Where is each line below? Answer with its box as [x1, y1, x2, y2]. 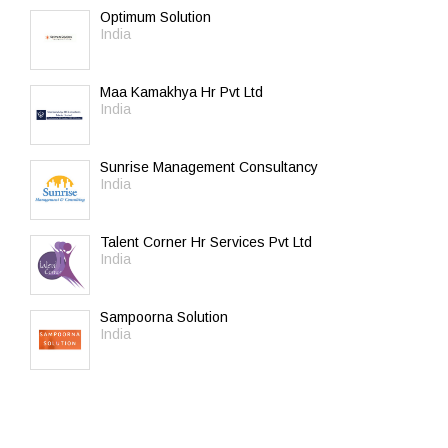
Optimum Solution [100, 9, 211, 25]
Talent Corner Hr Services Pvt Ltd [100, 234, 312, 250]
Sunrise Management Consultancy [100, 159, 318, 175]
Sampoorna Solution [100, 309, 228, 325]
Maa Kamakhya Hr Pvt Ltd [100, 84, 263, 100]
